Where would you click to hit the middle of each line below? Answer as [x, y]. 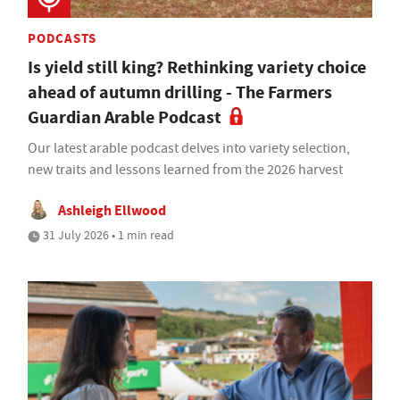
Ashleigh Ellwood [112, 210]
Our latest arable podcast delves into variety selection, [189, 148]
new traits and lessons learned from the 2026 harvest [185, 169]
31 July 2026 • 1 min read [107, 234]
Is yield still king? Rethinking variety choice [197, 67]
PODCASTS [62, 38]
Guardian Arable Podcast [125, 117]
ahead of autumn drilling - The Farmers [180, 92]
